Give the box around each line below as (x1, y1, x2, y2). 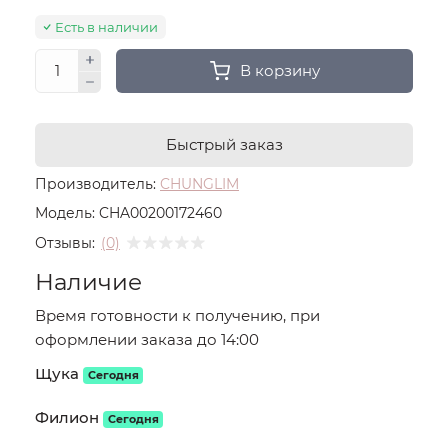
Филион (35, 408, 99, 427)
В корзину (239, 61, 320, 80)
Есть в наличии (55, 19, 158, 35)
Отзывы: (35, 233, 95, 252)
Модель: (35, 204, 95, 222)
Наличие (35, 268, 142, 296)
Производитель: (35, 175, 156, 193)
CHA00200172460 (99, 204, 222, 222)
